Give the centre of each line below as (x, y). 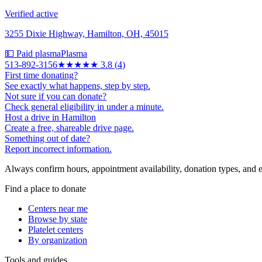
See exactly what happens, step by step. (77, 85)
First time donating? (41, 75)
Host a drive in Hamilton (50, 117)
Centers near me (58, 208)
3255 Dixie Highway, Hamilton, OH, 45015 (87, 33)
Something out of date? (47, 138)
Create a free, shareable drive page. (69, 127)
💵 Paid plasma (33, 53)
